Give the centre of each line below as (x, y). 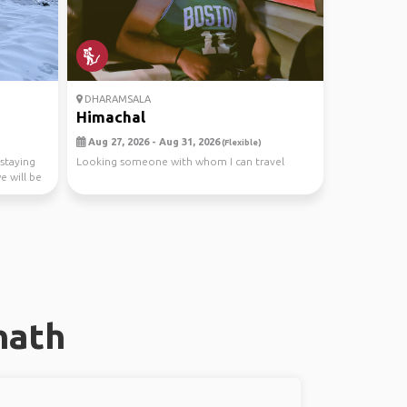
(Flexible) (240, 142)
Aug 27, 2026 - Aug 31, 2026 (152, 142)
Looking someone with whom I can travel (180, 161)
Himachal (110, 117)
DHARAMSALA (116, 99)
